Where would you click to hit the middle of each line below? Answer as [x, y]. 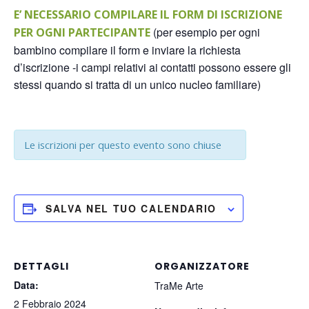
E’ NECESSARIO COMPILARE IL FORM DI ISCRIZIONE [148, 15]
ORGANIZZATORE [202, 267]
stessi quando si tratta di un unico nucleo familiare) [137, 85]
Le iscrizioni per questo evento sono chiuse [123, 145]
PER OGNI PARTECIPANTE [83, 33]
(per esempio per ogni [207, 32]
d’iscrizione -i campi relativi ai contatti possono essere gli [152, 68]
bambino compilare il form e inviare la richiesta [127, 50]
